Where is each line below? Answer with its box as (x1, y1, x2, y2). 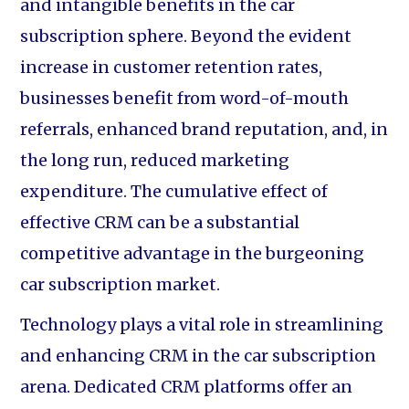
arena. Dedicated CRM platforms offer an (20, 376, 353, 397)
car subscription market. (20, 274, 221, 295)
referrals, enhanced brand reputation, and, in (20, 119, 389, 140)
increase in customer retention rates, (20, 57, 323, 78)
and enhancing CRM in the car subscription (20, 345, 377, 366)
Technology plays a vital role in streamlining (20, 314, 384, 335)
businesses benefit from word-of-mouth (20, 88, 350, 109)
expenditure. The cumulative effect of (20, 181, 329, 202)
